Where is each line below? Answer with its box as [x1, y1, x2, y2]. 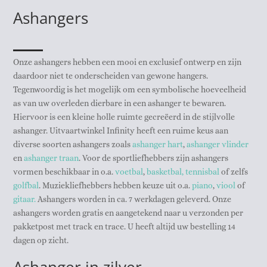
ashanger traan [24, 153, 79, 163]
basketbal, [147, 166, 184, 176]
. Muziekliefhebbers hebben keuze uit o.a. [39, 180, 193, 190]
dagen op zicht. [13, 235, 69, 245]
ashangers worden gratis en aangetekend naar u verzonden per [13, 207, 244, 218]
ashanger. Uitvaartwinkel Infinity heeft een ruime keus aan [13, 125, 229, 135]
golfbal [13, 180, 39, 190]
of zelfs [219, 166, 249, 176]
